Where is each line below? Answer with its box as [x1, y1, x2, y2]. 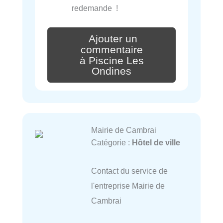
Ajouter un [89, 32, 137, 45]
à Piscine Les [79, 54, 144, 67]
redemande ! [72, 3, 118, 12]
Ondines [92, 65, 131, 78]
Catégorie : [91, 138, 132, 147]
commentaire [80, 43, 143, 56]
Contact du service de [91, 166, 168, 175]
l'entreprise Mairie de [91, 181, 165, 190]
